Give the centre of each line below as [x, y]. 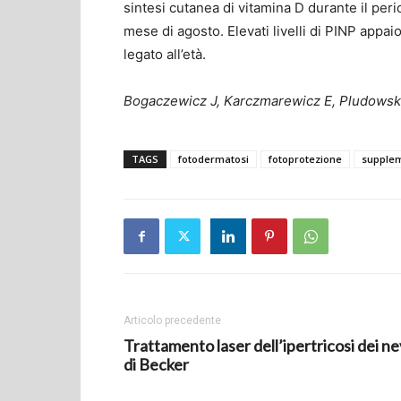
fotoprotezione [305, 159]
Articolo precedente [172, 320]
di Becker [156, 364]
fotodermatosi [213, 159]
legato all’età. [165, 54]
